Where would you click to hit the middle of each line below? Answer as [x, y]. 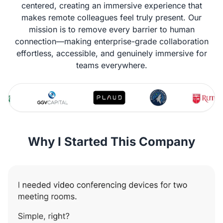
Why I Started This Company [111, 142]
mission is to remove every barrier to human [111, 29]
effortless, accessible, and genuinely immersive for [111, 53]
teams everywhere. [111, 65]
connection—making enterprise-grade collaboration [111, 41]
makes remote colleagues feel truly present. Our [111, 17]
